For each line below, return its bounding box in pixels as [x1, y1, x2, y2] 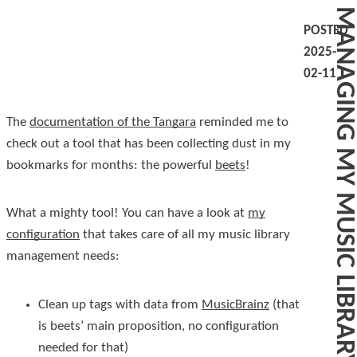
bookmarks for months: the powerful [6, 158, 215, 172]
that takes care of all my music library [80, 228, 290, 242]
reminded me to [196, 115, 288, 129]
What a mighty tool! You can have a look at [6, 206, 248, 221]
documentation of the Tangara [29, 115, 196, 129]
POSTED [304, 23, 349, 37]
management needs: [6, 249, 120, 264]
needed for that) [38, 341, 128, 355]
